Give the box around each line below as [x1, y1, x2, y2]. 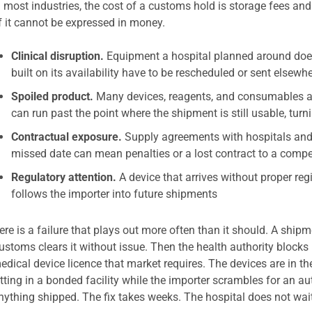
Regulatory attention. [11, 171, 116, 184]
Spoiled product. [11, 90, 93, 103]
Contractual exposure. [11, 130, 122, 143]
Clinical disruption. [11, 49, 104, 63]
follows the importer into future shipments [11, 187, 217, 201]
